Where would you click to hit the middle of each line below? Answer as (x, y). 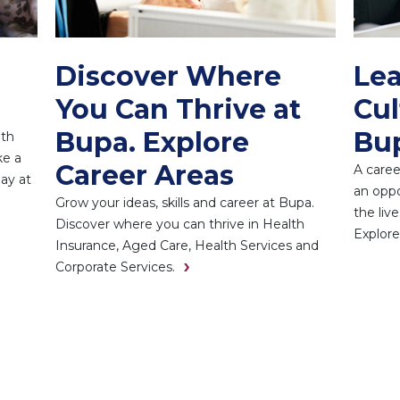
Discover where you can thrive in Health (180, 225)
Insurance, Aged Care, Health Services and (187, 246)
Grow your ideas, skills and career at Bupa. (185, 203)
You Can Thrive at (179, 110)
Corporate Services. (116, 267)
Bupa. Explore (153, 143)
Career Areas (145, 176)
